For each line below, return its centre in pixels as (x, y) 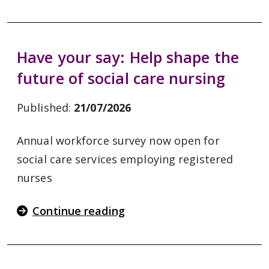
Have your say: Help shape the (128, 57)
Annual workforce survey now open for (118, 141)
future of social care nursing (121, 78)
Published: (46, 107)
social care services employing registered (125, 159)
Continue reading (79, 211)
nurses (35, 178)
